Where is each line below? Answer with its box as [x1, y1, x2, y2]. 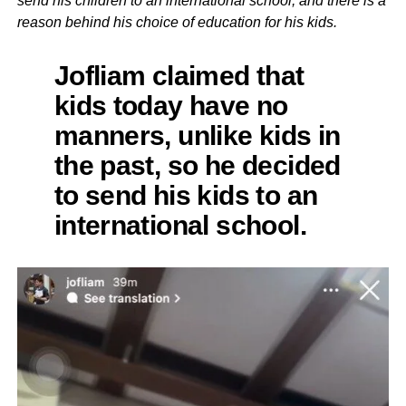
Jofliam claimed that [53, 59, 304, 91]
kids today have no [53, 89, 288, 121]
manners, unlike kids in [53, 119, 341, 150]
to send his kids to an [53, 179, 318, 210]
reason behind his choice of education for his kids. [16, 14, 337, 30]
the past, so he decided [53, 149, 341, 180]
